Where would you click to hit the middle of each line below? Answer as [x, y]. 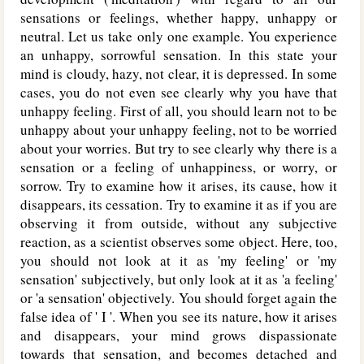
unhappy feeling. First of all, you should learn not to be [179, 111]
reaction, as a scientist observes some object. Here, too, [179, 242]
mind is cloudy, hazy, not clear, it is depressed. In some [179, 74]
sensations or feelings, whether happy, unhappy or [179, 17]
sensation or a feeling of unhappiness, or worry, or [179, 167]
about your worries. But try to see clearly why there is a [179, 148]
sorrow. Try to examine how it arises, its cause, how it [179, 186]
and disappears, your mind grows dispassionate [179, 335]
